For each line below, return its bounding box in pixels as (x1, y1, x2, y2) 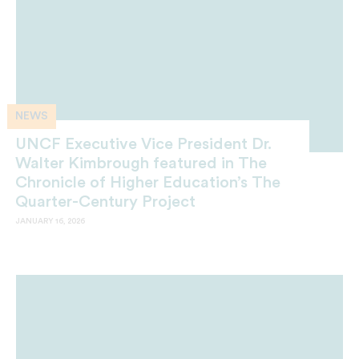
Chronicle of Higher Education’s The (15, 175, 280, 191)
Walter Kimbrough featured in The (15, 155, 267, 171)
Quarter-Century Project (15, 194, 196, 210)
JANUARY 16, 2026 (15, 217, 85, 225)
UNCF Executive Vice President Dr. (15, 136, 272, 152)
